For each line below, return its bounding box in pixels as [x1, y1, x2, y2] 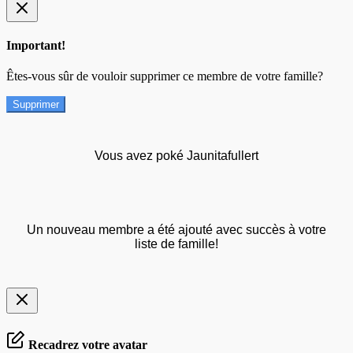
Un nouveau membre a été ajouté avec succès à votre [27, 223, 326, 237]
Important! [6, 38, 65, 52]
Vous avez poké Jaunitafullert [95, 149, 258, 163]
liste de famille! [135, 237, 218, 251]
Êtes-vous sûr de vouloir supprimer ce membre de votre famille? [6, 69, 323, 84]
